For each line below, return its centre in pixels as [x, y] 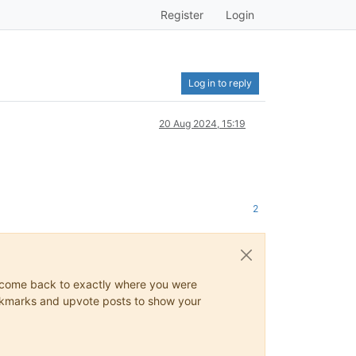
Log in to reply [220, 83]
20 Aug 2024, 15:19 [202, 124]
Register [182, 15]
